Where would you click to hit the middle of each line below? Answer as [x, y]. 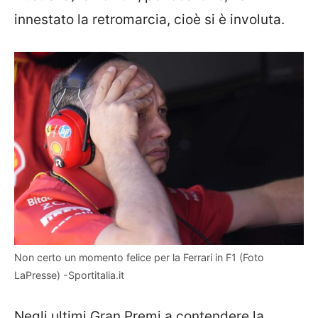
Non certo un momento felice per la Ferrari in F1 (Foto [139, 258]
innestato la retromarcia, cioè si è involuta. [149, 19]
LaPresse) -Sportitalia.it [69, 275]
